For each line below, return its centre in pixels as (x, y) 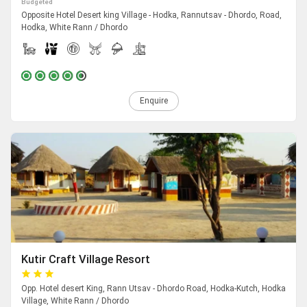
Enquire (153, 101)
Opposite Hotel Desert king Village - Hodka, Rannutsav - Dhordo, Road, (151, 15)
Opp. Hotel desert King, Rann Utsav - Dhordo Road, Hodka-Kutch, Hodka (153, 289)
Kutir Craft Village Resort (86, 260)
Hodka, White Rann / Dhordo (74, 28)
